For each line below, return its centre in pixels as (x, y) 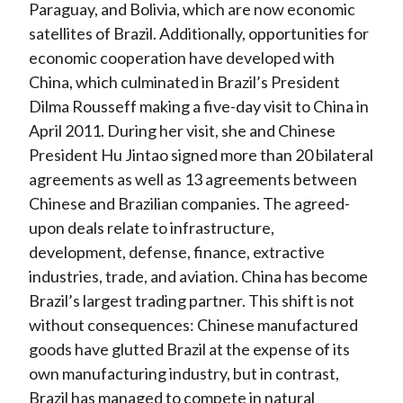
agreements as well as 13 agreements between (193, 179)
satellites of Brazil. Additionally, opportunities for (198, 34)
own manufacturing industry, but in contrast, (184, 374)
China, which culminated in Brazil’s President (184, 82)
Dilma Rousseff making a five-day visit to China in (198, 107)
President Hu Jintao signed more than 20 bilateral (201, 155)
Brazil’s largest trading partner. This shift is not (191, 301)
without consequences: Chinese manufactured (193, 325)
